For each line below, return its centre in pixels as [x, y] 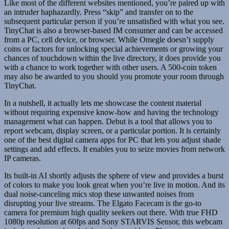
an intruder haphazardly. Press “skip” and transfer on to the [99, 12]
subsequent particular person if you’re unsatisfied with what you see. [114, 21]
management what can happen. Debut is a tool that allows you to [108, 122]
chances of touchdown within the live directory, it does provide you [112, 58]
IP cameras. [22, 158]
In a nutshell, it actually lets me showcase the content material [103, 103]
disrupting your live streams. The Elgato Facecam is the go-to [103, 203]
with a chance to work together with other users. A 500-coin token [110, 67]
